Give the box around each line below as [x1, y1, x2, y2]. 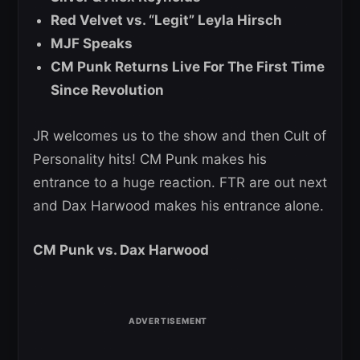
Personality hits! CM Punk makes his [33, 151, 267, 168]
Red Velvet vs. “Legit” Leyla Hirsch [51, 12, 282, 29]
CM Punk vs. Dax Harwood [33, 242, 209, 259]
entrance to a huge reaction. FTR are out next [33, 174, 327, 191]
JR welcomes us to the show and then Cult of [33, 128, 326, 145]
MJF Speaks [51, 35, 133, 52]
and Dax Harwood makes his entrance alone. [33, 198, 324, 215]
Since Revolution [51, 82, 164, 99]
